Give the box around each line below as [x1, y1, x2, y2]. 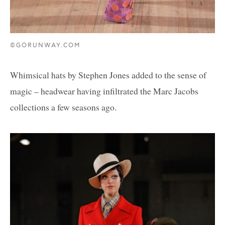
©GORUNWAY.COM [10, 42, 81, 50]
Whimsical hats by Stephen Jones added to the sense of [10, 69, 206, 81]
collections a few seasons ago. [10, 101, 117, 114]
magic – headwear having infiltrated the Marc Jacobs [10, 85, 198, 97]
